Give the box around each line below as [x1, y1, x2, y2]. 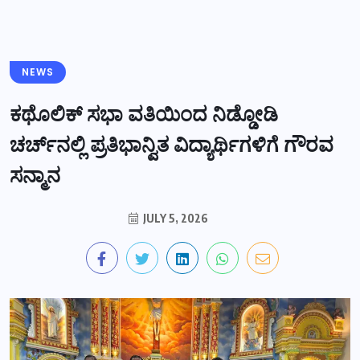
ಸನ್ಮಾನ [10, 161, 60, 190]
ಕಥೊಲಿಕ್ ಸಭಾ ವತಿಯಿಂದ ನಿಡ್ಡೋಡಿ [10, 100, 278, 129]
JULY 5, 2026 [140, 211, 208, 225]
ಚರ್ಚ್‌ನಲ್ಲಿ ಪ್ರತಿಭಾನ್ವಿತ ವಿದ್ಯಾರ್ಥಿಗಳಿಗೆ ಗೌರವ [10, 130, 333, 159]
